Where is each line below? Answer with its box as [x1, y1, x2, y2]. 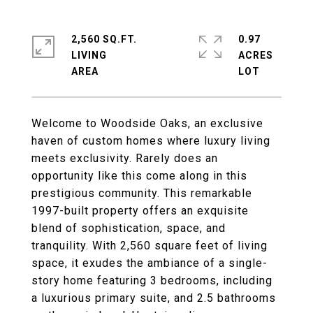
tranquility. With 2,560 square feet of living [31, 239, 268, 252]
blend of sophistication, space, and [31, 221, 226, 235]
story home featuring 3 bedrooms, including [31, 274, 272, 287]
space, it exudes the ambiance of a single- [31, 256, 268, 270]
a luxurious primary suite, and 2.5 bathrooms [31, 291, 276, 305]
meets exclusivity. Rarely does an [31, 152, 218, 165]
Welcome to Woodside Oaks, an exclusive [31, 117, 263, 130]
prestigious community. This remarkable [31, 187, 252, 200]
